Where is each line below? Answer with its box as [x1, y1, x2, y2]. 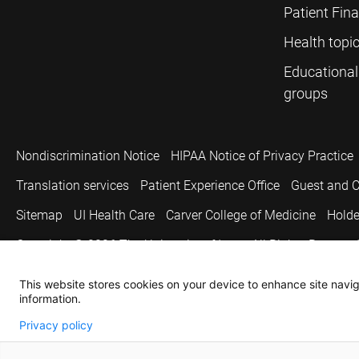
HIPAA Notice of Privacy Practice [171, 147, 353, 163]
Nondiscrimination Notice [16, 147, 159, 163]
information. [19, 292, 81, 305]
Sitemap [16, 207, 63, 223]
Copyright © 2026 [16, 236, 116, 252]
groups [283, 84, 328, 102]
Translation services [16, 177, 129, 193]
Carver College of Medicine [166, 207, 316, 223]
